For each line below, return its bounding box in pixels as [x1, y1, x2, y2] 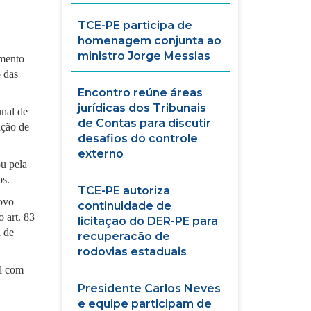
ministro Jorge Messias [78, 49, 211, 62]
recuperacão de [78, 230, 171, 243]
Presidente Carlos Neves [78, 282, 221, 295]
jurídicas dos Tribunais [78, 101, 207, 115]
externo [78, 147, 124, 160]
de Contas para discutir [78, 117, 212, 130]
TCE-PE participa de [78, 19, 193, 32]
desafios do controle [78, 132, 199, 145]
